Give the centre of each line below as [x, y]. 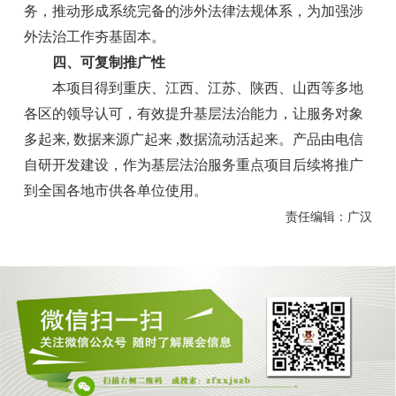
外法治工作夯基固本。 [95, 36]
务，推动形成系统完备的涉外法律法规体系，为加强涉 [194, 11]
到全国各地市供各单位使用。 [116, 190]
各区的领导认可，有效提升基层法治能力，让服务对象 [194, 113]
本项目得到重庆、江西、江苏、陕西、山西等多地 [194, 88]
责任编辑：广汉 [316, 217]
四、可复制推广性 [95, 62]
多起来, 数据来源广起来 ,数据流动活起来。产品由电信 [194, 139]
